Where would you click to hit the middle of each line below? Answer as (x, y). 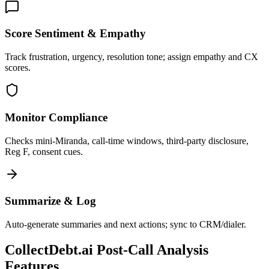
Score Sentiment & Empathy (75, 34)
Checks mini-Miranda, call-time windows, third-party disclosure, (127, 141)
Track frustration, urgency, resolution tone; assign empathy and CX (131, 57)
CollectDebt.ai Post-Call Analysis (107, 249)
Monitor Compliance (56, 117)
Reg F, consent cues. (44, 151)
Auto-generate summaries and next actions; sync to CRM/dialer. (125, 225)
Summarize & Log (50, 201)
